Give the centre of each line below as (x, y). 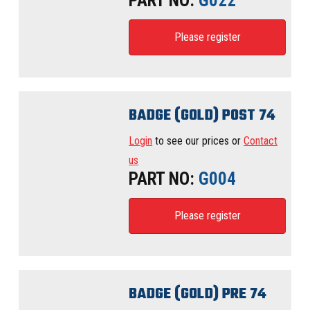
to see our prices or (198, 141)
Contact (261, 141)
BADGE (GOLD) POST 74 (202, 115)
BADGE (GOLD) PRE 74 (198, 294)
